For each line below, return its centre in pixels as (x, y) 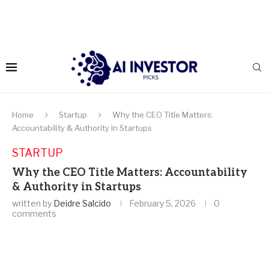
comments (34, 213)
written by (33, 203)
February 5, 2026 (162, 203)
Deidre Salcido (82, 203)
